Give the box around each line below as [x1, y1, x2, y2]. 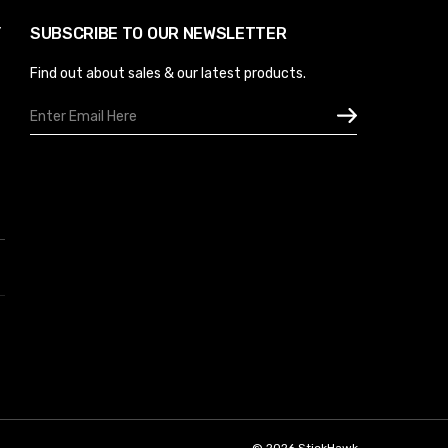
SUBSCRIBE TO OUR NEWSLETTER [30, 23, 287, 43]
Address [30, 121, 82, 139]
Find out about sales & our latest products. [30, 64, 306, 82]
